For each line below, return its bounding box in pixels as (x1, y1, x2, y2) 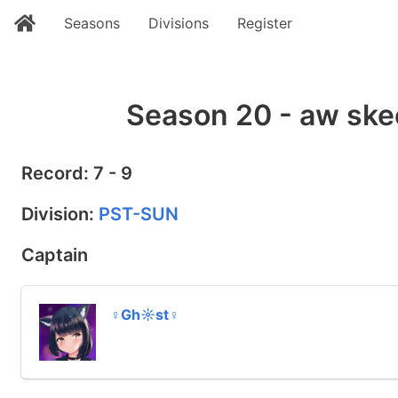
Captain (21, 244, 88, 266)
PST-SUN (99, 203, 179, 225)
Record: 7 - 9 (21, 163, 132, 184)
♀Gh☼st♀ (110, 306, 179, 323)
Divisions (148, 14, 209, 32)
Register (237, 14, 292, 32)
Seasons (64, 14, 120, 32)
